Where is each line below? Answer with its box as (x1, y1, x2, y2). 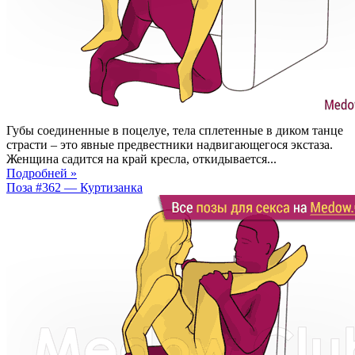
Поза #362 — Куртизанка (6, 180, 143, 194)
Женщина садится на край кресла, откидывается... (6, 151, 277, 166)
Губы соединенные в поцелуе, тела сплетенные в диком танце (6, 123, 343, 137)
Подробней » (6, 166, 77, 180)
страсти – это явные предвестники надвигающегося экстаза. (6, 137, 333, 151)
